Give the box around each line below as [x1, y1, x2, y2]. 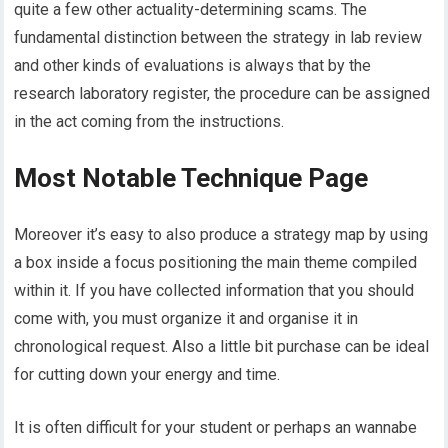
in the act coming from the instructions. [14, 111, 285, 131]
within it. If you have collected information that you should [14, 280, 415, 300]
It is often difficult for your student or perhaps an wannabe [14, 417, 418, 437]
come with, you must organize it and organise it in [14, 308, 359, 328]
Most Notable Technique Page [14, 162, 369, 193]
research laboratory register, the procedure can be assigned [14, 83, 431, 103]
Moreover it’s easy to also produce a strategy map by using [14, 224, 429, 244]
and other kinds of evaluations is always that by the [14, 55, 372, 75]
